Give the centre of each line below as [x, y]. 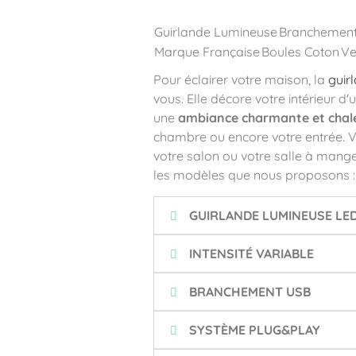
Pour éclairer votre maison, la [240, 79]
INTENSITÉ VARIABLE [251, 253]
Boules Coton [300, 51]
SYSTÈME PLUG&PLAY [254, 329]
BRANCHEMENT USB [250, 291]
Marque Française [207, 51]
